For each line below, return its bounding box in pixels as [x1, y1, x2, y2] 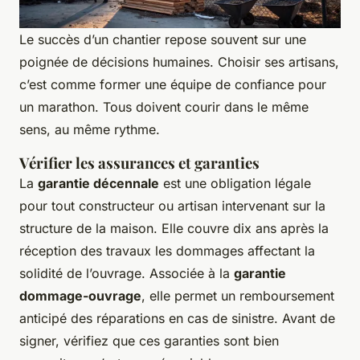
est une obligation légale [159, 175, 311, 192]
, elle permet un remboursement [141, 288, 334, 305]
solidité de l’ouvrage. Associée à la [19, 265, 234, 282]
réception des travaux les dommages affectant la [19, 243, 315, 260]
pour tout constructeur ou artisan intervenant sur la [19, 198, 325, 215]
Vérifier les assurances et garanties [19, 153, 260, 174]
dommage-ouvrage [19, 288, 141, 305]
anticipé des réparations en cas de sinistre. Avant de [19, 310, 335, 327]
